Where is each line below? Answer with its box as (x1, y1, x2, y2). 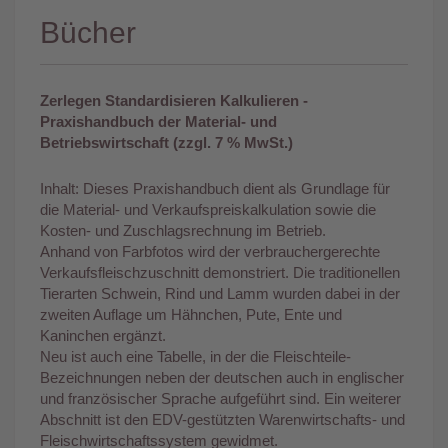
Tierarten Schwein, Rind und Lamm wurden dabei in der (40, 284, 400, 302)
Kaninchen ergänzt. (40, 326, 166, 344)
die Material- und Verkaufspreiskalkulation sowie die (40, 200, 376, 218)
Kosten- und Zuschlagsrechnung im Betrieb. (40, 221, 326, 239)
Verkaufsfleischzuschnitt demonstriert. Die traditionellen (40, 263, 400, 281)
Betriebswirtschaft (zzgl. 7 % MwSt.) (40, 133, 293, 151)
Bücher (40, 15, 136, 49)
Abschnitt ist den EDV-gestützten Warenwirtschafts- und (40, 410, 405, 428)
